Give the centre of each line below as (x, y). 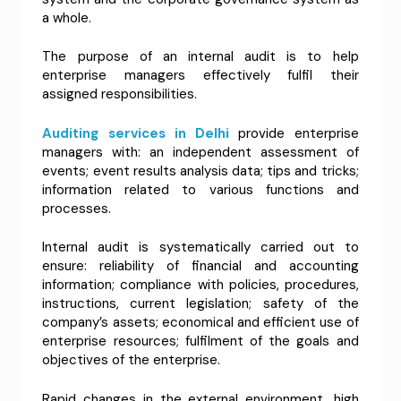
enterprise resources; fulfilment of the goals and (200, 341)
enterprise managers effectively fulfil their (200, 76)
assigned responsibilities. (120, 94)
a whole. (67, 17)
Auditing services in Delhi (136, 133)
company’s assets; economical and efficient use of (200, 323)
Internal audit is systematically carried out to (200, 247)
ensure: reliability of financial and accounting (200, 266)
